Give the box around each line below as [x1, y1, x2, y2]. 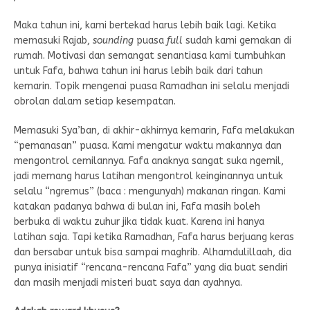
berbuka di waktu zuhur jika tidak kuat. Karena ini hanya [14, 215, 264, 228]
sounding [93, 34, 134, 46]
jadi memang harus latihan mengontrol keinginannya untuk [14, 170, 283, 182]
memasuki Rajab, [14, 34, 93, 46]
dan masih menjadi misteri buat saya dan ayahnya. [14, 276, 242, 289]
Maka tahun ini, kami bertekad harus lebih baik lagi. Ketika [14, 19, 276, 31]
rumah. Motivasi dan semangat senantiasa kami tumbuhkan [14, 49, 286, 62]
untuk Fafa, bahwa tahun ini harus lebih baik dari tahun [14, 64, 263, 77]
